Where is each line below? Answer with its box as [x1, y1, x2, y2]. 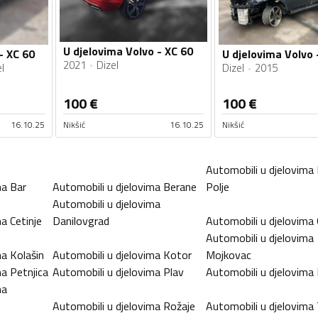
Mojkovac [206, 246, 251, 263]
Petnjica [10, 263, 48, 280]
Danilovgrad [53, 212, 109, 229]
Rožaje [163, 297, 195, 314]
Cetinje [10, 212, 42, 229]
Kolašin [10, 246, 44, 263]
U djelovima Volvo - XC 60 [63, 42, 193, 60]
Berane [163, 177, 197, 195]
